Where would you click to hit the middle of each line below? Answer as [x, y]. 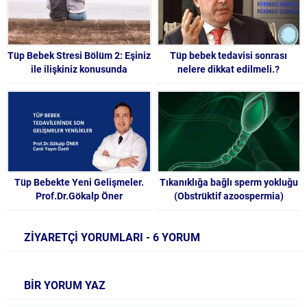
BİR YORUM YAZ [65, 285]
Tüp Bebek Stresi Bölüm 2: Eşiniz [79, 55]
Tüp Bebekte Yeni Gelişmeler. [79, 182]
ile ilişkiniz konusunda [79, 69]
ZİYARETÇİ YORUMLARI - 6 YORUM [112, 237]
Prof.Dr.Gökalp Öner [79, 196]
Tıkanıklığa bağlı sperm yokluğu [229, 182]
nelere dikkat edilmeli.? [229, 69]
